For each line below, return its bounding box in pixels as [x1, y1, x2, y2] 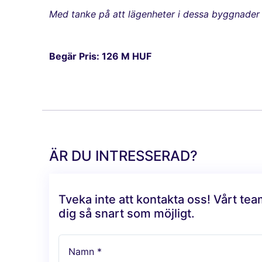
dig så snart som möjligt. [58, 206, 195, 221]
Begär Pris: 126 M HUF [49, 50, 151, 63]
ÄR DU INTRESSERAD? [49, 147, 198, 165]
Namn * [68, 246, 102, 258]
